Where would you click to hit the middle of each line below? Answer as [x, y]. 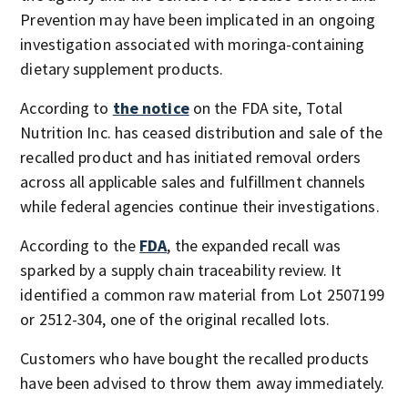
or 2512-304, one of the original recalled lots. [175, 319]
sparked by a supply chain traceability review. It [181, 270]
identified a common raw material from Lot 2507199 [203, 294]
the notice [151, 107]
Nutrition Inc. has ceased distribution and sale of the [201, 132]
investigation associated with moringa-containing [193, 44]
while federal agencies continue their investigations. [200, 206]
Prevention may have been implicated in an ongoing [198, 19]
